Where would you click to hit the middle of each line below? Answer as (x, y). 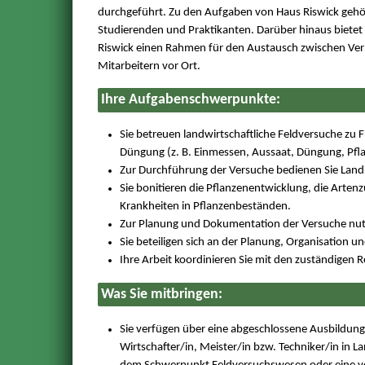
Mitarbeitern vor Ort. (149, 66)
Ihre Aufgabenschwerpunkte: (190, 100)
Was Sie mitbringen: (161, 294)
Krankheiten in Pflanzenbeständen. (205, 207)
